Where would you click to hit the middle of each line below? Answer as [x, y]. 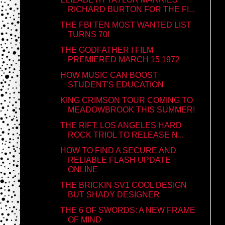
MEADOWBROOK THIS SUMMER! [131, 109]
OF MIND [84, 219]
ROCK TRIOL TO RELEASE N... [126, 135]
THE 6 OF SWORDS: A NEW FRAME [128, 210]
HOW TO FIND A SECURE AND [118, 150]
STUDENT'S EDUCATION [116, 84]
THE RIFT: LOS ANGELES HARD [121, 125]
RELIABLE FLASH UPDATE [119, 160]
